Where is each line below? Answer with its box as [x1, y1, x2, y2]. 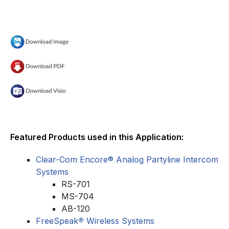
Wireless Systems [84, 215, 154, 226]
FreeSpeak [36, 215, 78, 226]
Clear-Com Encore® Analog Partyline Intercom [36, 154, 218, 165]
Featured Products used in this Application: [10, 131, 184, 142]
